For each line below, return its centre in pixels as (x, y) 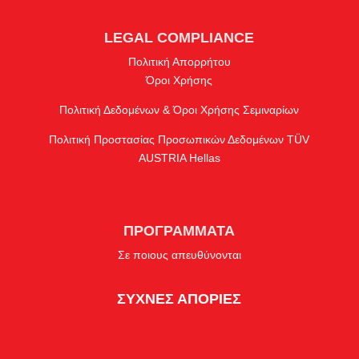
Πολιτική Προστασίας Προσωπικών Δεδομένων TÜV (179, 140)
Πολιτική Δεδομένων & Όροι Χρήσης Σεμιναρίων (179, 110)
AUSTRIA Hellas (179, 158)
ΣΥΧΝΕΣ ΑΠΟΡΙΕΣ (179, 298)
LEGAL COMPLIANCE (179, 38)
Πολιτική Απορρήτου (179, 62)
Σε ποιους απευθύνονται (179, 254)
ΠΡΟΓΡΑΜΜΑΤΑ (179, 230)
